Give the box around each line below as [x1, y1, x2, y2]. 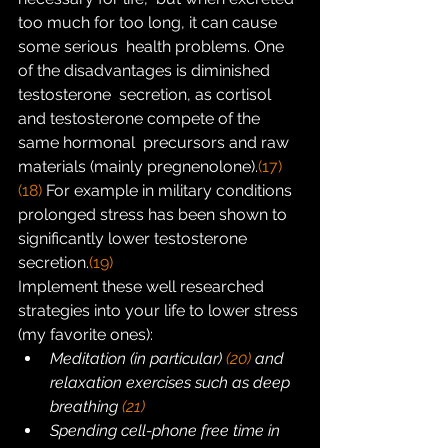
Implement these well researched [18, 277, 268, 296]
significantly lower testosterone [18, 229, 251, 248]
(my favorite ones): [18, 325, 153, 344]
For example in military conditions [42, 181, 296, 200]
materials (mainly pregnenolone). [18, 157, 258, 176]
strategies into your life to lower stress [18, 301, 302, 320]
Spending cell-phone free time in [50, 421, 284, 440]
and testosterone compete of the [18, 109, 264, 128]
